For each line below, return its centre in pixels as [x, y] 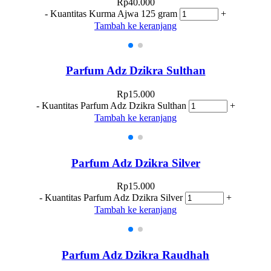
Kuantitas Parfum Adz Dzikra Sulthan [114, 106]
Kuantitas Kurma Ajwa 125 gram [114, 13]
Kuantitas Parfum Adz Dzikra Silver [114, 198]
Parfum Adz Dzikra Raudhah [135, 255]
